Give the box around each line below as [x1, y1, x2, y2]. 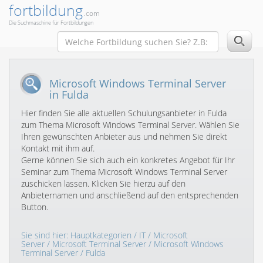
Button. [21, 201, 48, 213]
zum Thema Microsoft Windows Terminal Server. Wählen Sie [21, 119, 240, 131]
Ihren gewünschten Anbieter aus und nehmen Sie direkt [21, 131, 227, 143]
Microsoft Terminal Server [52, 238, 146, 250]
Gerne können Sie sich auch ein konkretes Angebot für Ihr [21, 154, 235, 166]
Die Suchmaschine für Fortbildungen [9, 19, 93, 26]
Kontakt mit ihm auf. [21, 143, 95, 154]
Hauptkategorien [70, 230, 131, 241]
